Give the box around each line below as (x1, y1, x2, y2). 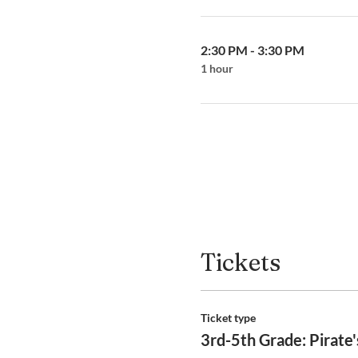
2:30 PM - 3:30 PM (200, 42, 304, 58)
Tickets (200, 248, 280, 277)
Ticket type (200, 311, 256, 324)
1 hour (200, 62, 233, 75)
